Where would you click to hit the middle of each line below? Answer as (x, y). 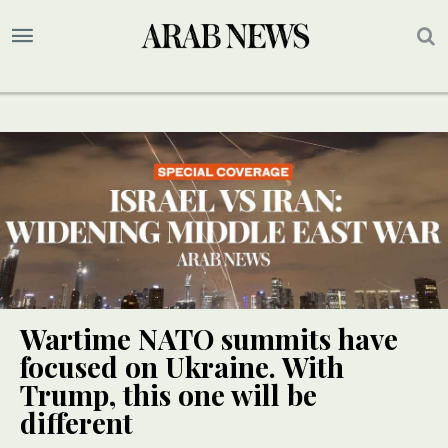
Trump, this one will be (168, 394)
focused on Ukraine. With (182, 366)
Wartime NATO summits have (209, 338)
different (76, 422)
